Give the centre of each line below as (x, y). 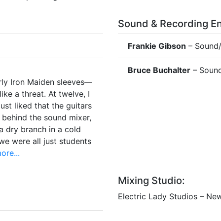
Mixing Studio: (151, 180)
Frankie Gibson (157, 46)
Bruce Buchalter (159, 70)
